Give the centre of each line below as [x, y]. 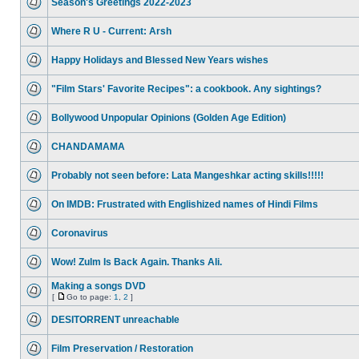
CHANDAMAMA [88, 147]
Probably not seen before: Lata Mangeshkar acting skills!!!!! [188, 175]
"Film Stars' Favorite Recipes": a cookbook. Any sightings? [186, 89]
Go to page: [90, 297]
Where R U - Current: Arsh [111, 31]
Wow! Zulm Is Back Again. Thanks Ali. [137, 262]
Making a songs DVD [99, 286]
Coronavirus [80, 233]
